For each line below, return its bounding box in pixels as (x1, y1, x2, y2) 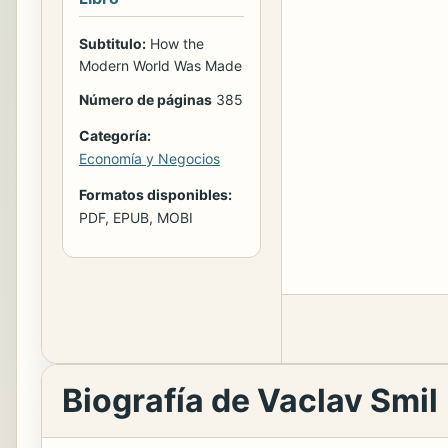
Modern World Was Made (79, 56, 242, 74)
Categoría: (79, 126, 151, 144)
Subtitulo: (79, 34, 146, 52)
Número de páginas (79, 90, 212, 108)
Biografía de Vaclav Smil (62, 381, 438, 420)
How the (146, 34, 204, 52)
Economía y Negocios (79, 149, 220, 167)
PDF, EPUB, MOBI (79, 208, 193, 226)
